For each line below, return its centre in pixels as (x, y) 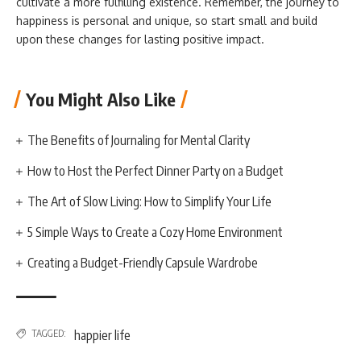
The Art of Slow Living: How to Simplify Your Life (150, 201)
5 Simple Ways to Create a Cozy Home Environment (156, 232)
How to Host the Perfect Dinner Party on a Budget (156, 171)
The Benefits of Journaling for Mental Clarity (141, 140)
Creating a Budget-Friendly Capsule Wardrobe (143, 263)
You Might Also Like (101, 99)
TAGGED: (49, 333)
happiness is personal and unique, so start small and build (167, 20)
